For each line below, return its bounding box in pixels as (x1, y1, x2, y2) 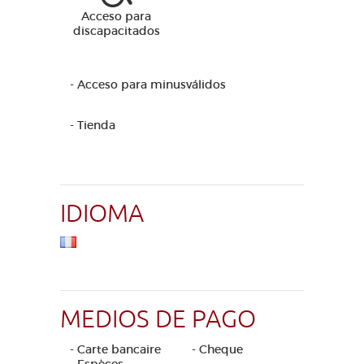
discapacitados (72, 24, 160, 38)
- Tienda (70, 118, 115, 132)
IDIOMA (60, 198, 144, 229)
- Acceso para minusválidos (70, 77, 226, 92)
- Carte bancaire (70, 342, 161, 357)
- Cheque (192, 342, 243, 357)
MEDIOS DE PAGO (60, 304, 256, 335)
